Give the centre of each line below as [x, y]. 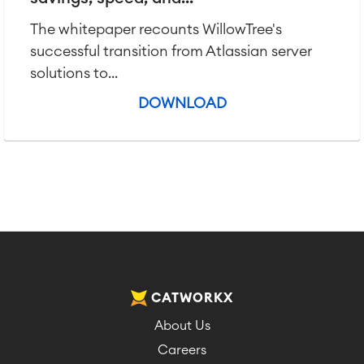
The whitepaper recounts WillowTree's [156, 29]
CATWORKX [192, 298]
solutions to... [74, 73]
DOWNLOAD [182, 103]
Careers [182, 350]
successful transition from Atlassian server [171, 51]
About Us [182, 326]
